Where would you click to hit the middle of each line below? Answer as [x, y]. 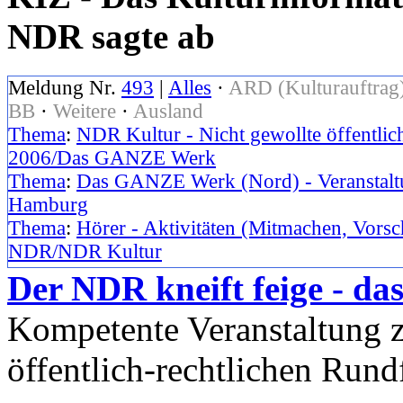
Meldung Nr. [65, 88]
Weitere [85, 112]
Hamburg [48, 205]
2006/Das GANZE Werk [112, 158]
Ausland [168, 112]
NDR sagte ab [111, 37]
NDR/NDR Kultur [85, 252]
